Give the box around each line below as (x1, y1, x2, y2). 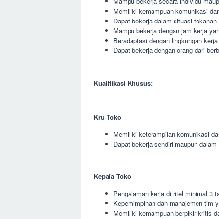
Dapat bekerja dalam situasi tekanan (113, 16, 217, 25)
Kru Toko (94, 112, 121, 122)
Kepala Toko (94, 172, 131, 181)
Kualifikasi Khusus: (94, 78, 153, 88)
